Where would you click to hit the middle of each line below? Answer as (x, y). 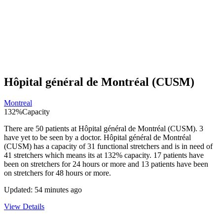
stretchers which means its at (58, 155)
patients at (61, 128)
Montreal (18, 103)
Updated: (19, 189)
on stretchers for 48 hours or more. (57, 173)
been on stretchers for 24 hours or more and (73, 164)
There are (20, 128)
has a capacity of (59, 146)
